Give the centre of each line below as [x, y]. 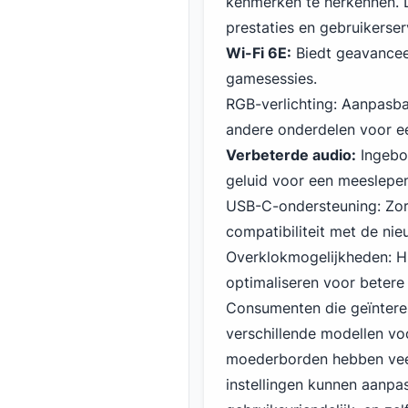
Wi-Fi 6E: [259, 53]
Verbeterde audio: [291, 155]
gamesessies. [271, 78]
